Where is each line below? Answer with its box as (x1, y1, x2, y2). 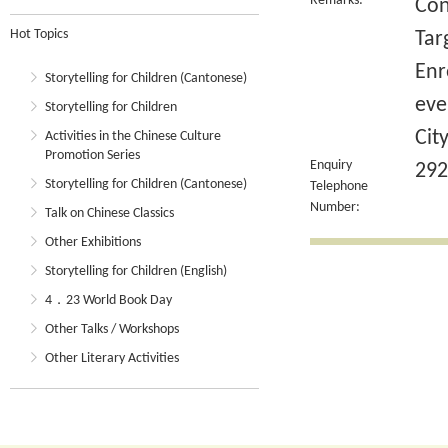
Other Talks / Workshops (45, 322, 179, 337)
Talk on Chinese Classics (45, 206, 174, 221)
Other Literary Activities (45, 351, 179, 366)
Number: (310, 200, 360, 215)
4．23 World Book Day (45, 293, 172, 308)
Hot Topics (10, 27, 68, 42)
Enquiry (310, 158, 352, 173)
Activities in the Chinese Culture (45, 129, 221, 144)
